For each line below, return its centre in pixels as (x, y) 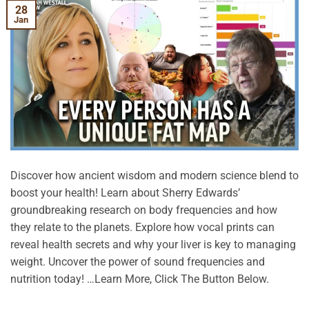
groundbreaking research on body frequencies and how (144, 210)
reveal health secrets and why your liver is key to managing (153, 244)
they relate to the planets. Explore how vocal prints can (142, 227)
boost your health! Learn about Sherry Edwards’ (125, 192)
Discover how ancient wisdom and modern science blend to (154, 175)
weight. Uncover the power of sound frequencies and (138, 261)
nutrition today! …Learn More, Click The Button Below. (140, 279)
